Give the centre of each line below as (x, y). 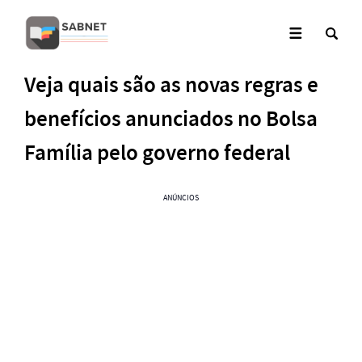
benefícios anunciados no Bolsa (171, 119)
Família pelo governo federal (157, 153)
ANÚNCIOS (181, 198)
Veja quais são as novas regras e (171, 85)
